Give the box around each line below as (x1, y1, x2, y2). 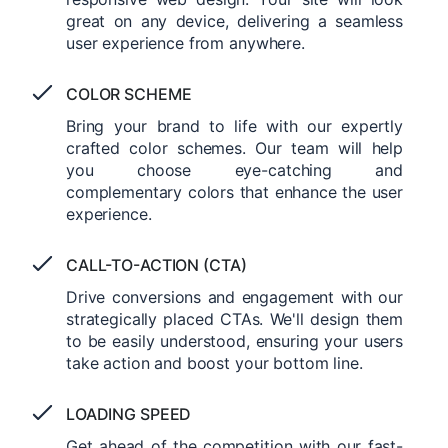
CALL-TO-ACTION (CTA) (66, 254, 247, 275)
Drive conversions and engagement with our (66, 286, 403, 307)
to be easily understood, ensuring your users (66, 330, 403, 351)
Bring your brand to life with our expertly (66, 115, 403, 136)
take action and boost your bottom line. (66, 352, 363, 373)
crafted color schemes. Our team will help (66, 137, 403, 158)
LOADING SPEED (66, 403, 192, 424)
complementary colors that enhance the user (66, 181, 403, 202)
